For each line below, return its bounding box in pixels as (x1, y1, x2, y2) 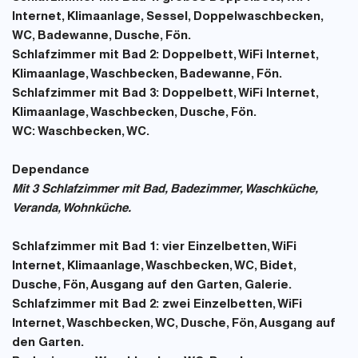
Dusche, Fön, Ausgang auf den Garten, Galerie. (12, 280, 292, 292)
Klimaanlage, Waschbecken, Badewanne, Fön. (12, 69, 282, 81)
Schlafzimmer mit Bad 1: (12, 241, 159, 253)
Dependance (12, 165, 89, 177)
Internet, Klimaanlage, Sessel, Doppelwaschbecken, (12, 11, 323, 23)
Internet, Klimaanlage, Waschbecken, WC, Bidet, (12, 261, 296, 272)
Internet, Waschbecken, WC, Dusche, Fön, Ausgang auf (12, 318, 336, 330)
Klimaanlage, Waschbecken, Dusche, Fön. (12, 107, 257, 119)
